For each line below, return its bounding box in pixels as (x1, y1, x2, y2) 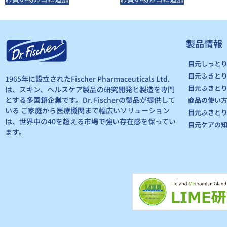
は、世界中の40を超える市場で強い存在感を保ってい (5, 116, 176, 127)
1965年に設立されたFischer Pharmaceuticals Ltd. (5, 73, 170, 84)
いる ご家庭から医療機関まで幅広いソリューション (5, 105, 170, 116)
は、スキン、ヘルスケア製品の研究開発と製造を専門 (5, 84, 175, 95)
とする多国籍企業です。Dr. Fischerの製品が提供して (5, 95, 175, 105)
